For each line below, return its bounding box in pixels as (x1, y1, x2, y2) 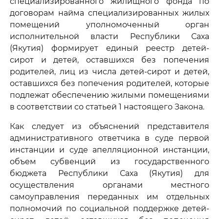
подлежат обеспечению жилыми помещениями (10, 90, 209, 100)
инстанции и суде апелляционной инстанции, (10, 145, 209, 154)
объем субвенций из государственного (10, 157, 209, 166)
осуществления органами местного (10, 180, 209, 190)
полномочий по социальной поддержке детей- (10, 204, 209, 213)
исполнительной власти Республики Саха (10, 32, 209, 41)
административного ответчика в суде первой (10, 133, 209, 143)
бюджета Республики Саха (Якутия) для (10, 169, 209, 178)
